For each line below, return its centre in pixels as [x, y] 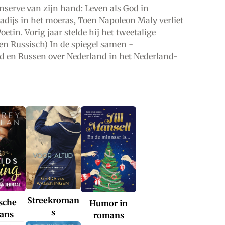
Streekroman [53, 200]
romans [108, 215]
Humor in [108, 203]
